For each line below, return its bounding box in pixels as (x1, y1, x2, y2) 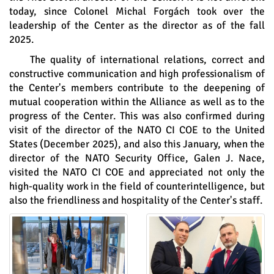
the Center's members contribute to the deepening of (9, 81, 265, 94)
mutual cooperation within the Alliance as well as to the (9, 95, 265, 108)
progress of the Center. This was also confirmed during (9, 109, 265, 122)
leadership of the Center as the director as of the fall (9, 19, 265, 32)
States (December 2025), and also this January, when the (9, 138, 265, 150)
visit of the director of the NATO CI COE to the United (9, 124, 265, 136)
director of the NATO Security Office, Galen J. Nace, (9, 152, 265, 165)
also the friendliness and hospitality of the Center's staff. (9, 194, 262, 207)
